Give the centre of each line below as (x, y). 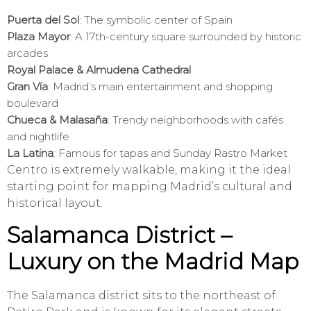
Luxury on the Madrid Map (153, 262)
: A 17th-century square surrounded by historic (186, 37)
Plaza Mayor (39, 37)
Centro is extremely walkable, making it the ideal (149, 170)
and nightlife (38, 137)
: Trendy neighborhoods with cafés (195, 120)
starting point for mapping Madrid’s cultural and (150, 187)
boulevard (33, 103)
